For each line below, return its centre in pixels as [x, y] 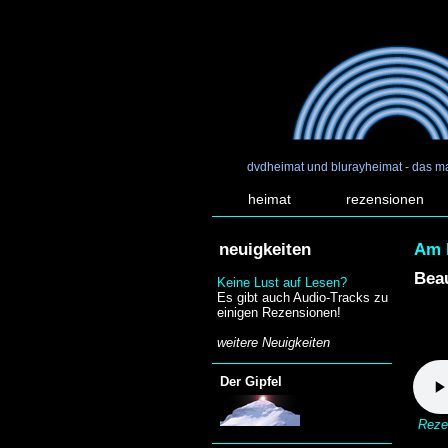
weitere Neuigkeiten [274, 343]
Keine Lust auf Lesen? [282, 283]
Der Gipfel [251, 382]
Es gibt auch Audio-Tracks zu [303, 298]
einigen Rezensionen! [279, 313]
